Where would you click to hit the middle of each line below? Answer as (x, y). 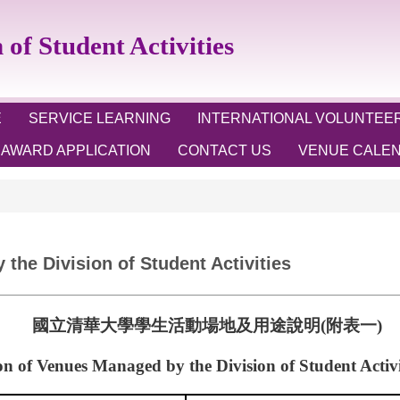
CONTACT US (225, 150)
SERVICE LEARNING (100, 118)
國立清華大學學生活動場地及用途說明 (176, 325)
